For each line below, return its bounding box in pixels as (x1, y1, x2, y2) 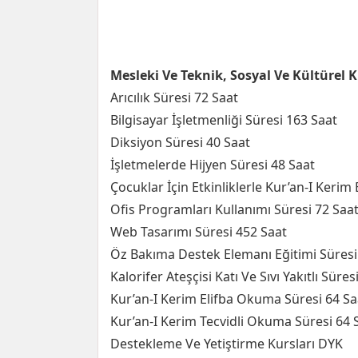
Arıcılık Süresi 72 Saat (110, 89, 238, 106)
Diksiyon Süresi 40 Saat (110, 133, 250, 151)
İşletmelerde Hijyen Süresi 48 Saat (110, 156, 315, 173)
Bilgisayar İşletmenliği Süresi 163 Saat (110, 111, 337, 129)
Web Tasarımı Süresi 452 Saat (110, 223, 287, 241)
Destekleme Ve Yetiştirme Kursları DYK (110, 335, 343, 352)
